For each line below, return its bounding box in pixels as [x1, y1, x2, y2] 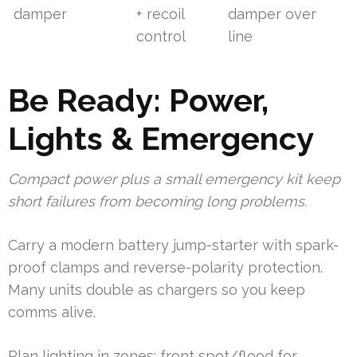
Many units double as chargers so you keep [8, 281, 305, 299]
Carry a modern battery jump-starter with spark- [8, 237, 339, 254]
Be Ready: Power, [8, 81, 269, 120]
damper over [228, 6, 317, 23]
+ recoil [136, 6, 185, 23]
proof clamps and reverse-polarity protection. [8, 259, 323, 277]
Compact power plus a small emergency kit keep [8, 171, 340, 188]
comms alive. [8, 304, 96, 321]
